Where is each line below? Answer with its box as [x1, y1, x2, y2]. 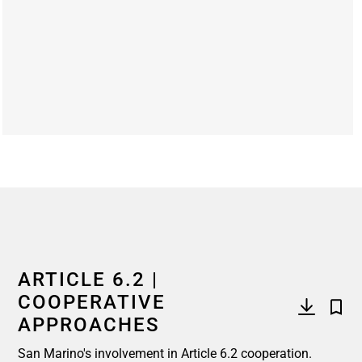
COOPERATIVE [18, 291, 166, 314]
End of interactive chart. [2, 134, 137, 149]
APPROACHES [18, 314, 160, 336]
